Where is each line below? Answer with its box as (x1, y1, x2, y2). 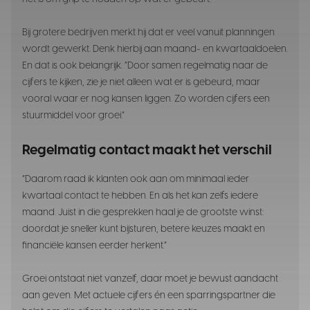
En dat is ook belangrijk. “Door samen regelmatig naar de (22, 60, 268, 71)
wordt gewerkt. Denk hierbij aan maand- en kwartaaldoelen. (22, 44, 288, 55)
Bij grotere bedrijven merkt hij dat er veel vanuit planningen (22, 27, 275, 38)
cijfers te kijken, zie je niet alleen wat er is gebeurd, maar (22, 77, 260, 88)
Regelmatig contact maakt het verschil (22, 143, 272, 158)
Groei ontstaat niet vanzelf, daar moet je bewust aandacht (22, 273, 278, 284)
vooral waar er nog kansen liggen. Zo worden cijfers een (22, 93, 270, 104)
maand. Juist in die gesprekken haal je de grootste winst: (22, 207, 264, 218)
